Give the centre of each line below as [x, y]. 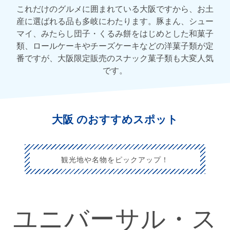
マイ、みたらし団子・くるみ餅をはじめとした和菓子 [115, 33]
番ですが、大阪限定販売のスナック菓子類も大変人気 [115, 57]
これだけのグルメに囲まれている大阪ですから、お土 [115, 8]
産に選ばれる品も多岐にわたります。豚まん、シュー [115, 21]
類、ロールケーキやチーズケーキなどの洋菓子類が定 [115, 45]
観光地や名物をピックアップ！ [115, 159]
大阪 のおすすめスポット [115, 119]
